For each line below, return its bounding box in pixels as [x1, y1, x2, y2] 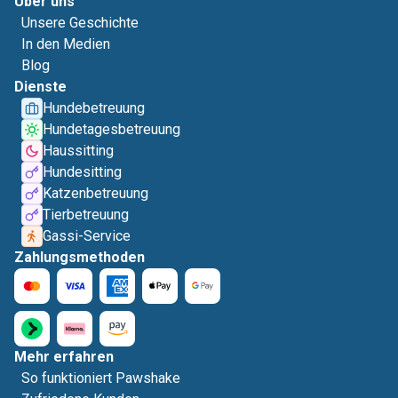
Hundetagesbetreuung [43, 121, 180, 138]
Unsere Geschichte [21, 14, 139, 31]
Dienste [14, 78, 67, 95]
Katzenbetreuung [43, 185, 148, 202]
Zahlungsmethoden [14, 249, 145, 266]
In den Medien [21, 36, 110, 52]
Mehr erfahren [14, 348, 114, 365]
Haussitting [43, 142, 114, 159]
